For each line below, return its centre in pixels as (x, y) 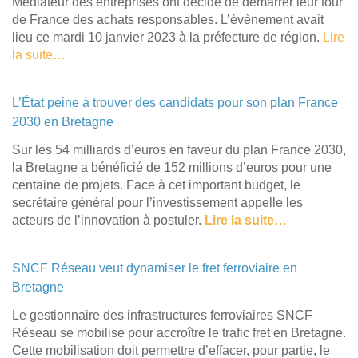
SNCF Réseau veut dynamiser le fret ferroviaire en (155, 268)
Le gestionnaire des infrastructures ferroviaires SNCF (162, 315)
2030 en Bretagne (63, 121)
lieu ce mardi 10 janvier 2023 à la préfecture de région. (167, 37)
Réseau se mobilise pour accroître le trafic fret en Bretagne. (179, 332)
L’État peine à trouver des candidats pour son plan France (175, 102)
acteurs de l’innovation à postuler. (108, 220)
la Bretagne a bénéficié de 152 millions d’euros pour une (172, 167)
